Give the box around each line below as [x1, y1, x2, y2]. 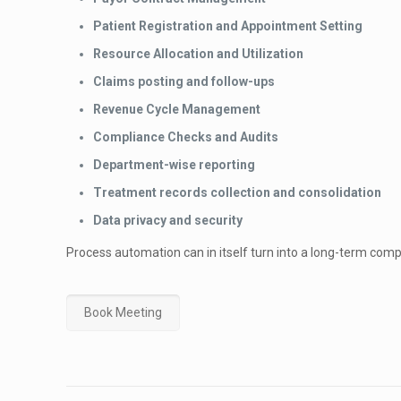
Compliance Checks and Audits [93, 130, 278, 144]
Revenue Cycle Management [93, 102, 260, 116]
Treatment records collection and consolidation [93, 185, 381, 200]
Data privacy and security [93, 213, 243, 227]
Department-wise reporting [93, 158, 255, 172]
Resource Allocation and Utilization [93, 47, 303, 61]
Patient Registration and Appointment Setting [93, 19, 363, 33]
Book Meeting [84, 305, 162, 320]
